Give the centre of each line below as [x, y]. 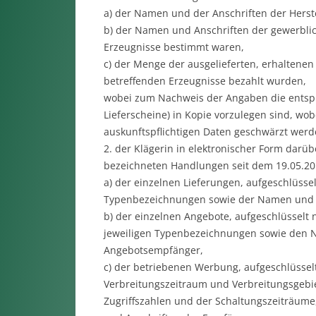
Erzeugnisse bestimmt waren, [174, 47]
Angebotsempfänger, [153, 250]
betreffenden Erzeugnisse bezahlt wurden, [205, 81]
